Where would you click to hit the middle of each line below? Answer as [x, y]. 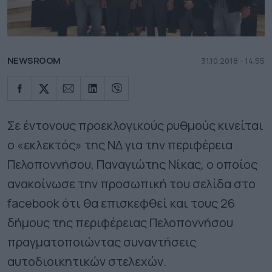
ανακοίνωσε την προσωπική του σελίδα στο [131, 183]
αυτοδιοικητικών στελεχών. [87, 261]
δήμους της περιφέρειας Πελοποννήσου [120, 222]
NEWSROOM [34, 60]
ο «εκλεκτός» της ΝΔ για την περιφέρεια [120, 144]
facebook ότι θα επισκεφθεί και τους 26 [121, 203]
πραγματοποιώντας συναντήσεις [102, 242]
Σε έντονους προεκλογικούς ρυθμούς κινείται [135, 125]
